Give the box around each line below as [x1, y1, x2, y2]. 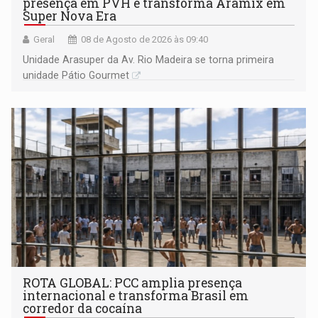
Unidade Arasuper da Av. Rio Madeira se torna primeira [23, 53, 275, 65]
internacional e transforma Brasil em [23, 287, 249, 304]
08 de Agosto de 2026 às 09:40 [81, 33, 209, 45]
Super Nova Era [23, 7, 117, 24]
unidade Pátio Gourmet [23, 69, 130, 81]
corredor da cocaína [23, 300, 143, 317]
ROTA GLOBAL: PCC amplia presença [23, 274, 243, 291]
